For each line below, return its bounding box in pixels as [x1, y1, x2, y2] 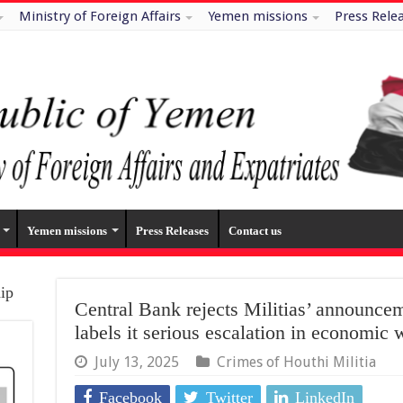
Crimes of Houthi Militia [216, 354, 376, 372]
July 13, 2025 [94, 354, 179, 372]
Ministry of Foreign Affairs [18, 8, 181, 24]
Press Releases [135, 224, 209, 238]
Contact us [228, 224, 282, 238]
